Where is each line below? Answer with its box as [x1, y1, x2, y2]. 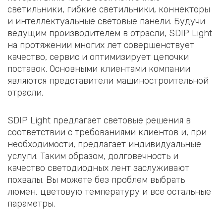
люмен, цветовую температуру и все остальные [7, 186, 211, 197]
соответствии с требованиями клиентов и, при [7, 126, 207, 138]
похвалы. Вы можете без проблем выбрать [7, 174, 185, 185]
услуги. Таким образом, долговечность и [7, 150, 178, 162]
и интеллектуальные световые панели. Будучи [7, 16, 205, 27]
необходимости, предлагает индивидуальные [7, 138, 201, 150]
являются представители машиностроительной [7, 75, 209, 87]
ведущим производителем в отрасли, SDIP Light [7, 28, 212, 39]
